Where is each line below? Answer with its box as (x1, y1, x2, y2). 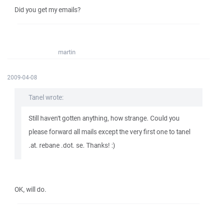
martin (58, 48, 76, 56)
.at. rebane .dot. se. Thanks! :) (29, 141, 115, 150)
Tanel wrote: (29, 93, 63, 102)
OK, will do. (15, 185, 46, 194)
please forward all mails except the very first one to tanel (29, 127, 190, 136)
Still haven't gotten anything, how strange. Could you (29, 114, 180, 123)
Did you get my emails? (15, 5, 80, 14)
